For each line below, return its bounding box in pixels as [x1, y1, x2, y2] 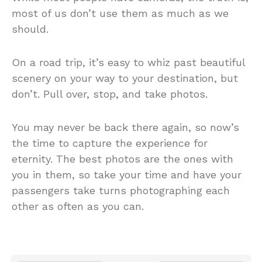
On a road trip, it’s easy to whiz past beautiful [12, 56, 245, 68]
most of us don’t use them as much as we [12, 6, 229, 19]
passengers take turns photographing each [12, 184, 230, 196]
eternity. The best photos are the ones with [12, 152, 233, 165]
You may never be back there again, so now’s [12, 120, 239, 133]
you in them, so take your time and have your [12, 168, 242, 181]
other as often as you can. [12, 199, 144, 212]
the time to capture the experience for [12, 136, 208, 149]
